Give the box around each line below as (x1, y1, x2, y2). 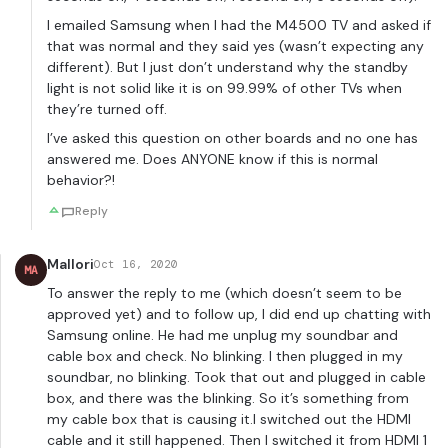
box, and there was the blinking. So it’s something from (47, 389, 409, 408)
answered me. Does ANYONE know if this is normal (47, 150, 378, 169)
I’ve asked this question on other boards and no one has (47, 129, 418, 148)
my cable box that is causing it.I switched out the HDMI (47, 410, 411, 429)
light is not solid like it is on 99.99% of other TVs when (47, 79, 402, 98)
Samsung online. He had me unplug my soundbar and (47, 326, 398, 345)
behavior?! (47, 171, 115, 190)
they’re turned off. (47, 100, 167, 119)
